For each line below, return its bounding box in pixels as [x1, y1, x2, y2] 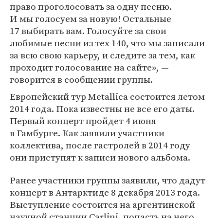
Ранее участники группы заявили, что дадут [10, 174, 205, 186]
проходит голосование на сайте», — [10, 61, 169, 73]
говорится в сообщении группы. [10, 73, 153, 86]
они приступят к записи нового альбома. [10, 151, 190, 163]
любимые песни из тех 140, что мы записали [10, 36, 205, 49]
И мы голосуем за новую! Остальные [10, 12, 171, 25]
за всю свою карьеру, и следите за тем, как [10, 49, 195, 61]
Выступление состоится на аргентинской [10, 198, 195, 211]
